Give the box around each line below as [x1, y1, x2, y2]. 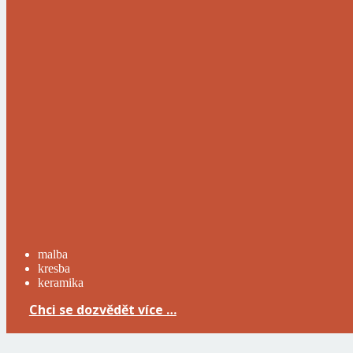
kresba [38, 262, 70, 276]
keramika [38, 276, 84, 290]
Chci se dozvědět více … [28, 301, 176, 319]
